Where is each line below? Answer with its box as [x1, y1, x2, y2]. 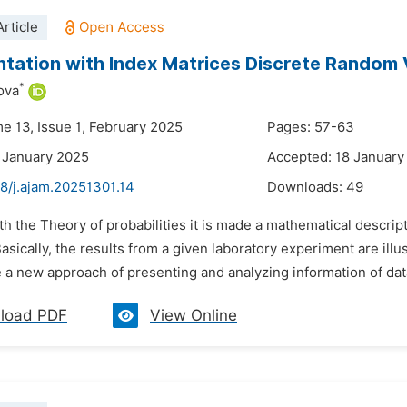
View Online [150, 306, 237, 324]
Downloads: [267, 179, 346, 195]
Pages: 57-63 [267, 119, 354, 135]
